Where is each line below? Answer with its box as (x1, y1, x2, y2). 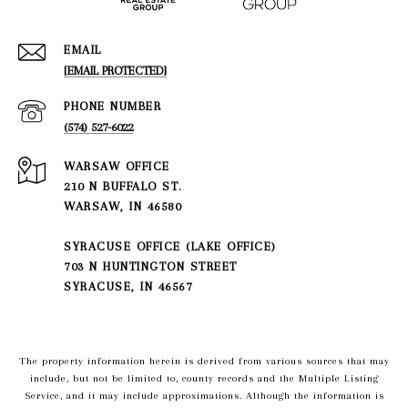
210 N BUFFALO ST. (64, 178, 183, 193)
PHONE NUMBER (64, 98, 161, 113)
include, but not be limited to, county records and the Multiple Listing (29, 372, 379, 384)
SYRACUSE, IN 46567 (64, 279, 192, 293)
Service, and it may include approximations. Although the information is (24, 389, 384, 402)
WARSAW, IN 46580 (64, 199, 181, 213)
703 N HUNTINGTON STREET (64, 259, 238, 273)
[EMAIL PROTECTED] (64, 63, 167, 77)
